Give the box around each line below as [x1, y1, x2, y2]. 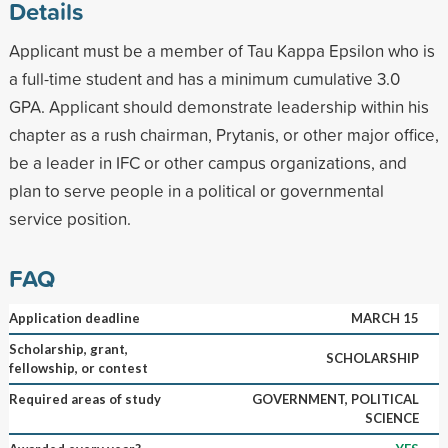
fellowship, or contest [8, 359, 148, 376]
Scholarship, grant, [8, 340, 128, 357]
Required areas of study [8, 390, 161, 407]
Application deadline [8, 309, 140, 326]
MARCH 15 [350, 309, 419, 326]
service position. [8, 206, 131, 230]
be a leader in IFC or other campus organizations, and [8, 150, 407, 174]
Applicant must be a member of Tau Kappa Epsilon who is [8, 38, 435, 62]
